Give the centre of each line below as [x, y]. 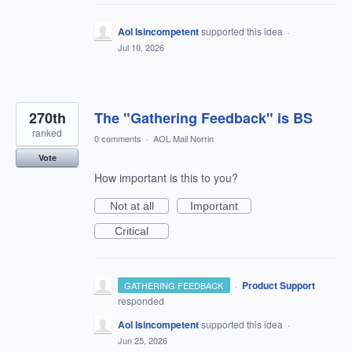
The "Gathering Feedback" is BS [203, 118]
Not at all [132, 206]
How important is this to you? [166, 178]
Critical [132, 231]
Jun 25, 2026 [143, 341]
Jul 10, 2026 [141, 48]
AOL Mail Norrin [183, 139]
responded [141, 301]
